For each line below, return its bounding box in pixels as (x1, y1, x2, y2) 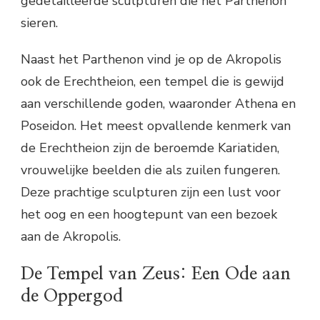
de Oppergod (21, 286, 123, 305)
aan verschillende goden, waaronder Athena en (21, 95, 296, 113)
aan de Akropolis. (21, 228, 121, 246)
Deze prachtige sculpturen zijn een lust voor (21, 184, 281, 201)
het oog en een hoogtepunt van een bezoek (21, 206, 277, 224)
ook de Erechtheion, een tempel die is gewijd (21, 73, 284, 91)
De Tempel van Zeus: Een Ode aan (21, 264, 291, 283)
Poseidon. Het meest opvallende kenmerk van (21, 117, 291, 135)
